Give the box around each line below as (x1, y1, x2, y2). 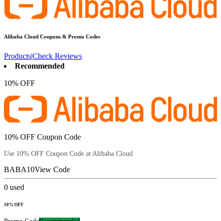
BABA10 (4, 165, 35, 174)
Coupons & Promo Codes (38, 34, 100, 40)
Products (4, 52, 31, 61)
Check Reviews (33, 52, 82, 61)
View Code (35, 165, 70, 174)
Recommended (15, 62, 65, 71)
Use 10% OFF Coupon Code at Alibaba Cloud (4, 149, 133, 157)
